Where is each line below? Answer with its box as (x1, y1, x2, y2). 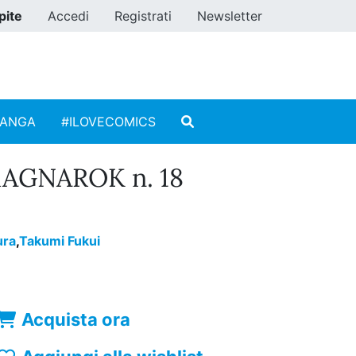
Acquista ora (21, 309, 131, 331)
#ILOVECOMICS (61, 114, 156, 130)
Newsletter (197, 8, 262, 24)
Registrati (114, 8, 172, 24)
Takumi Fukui (19, 233, 100, 250)
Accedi (48, 8, 89, 24)
